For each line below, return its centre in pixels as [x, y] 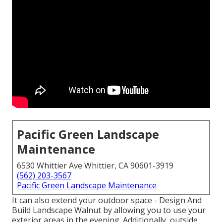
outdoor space [125, 200]
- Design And [177, 200]
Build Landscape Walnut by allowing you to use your [109, 210]
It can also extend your [55, 200]
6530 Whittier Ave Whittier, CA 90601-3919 [95, 166]
